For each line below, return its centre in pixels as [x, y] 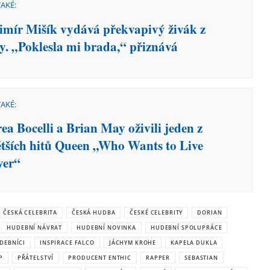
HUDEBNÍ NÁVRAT [35, 228]
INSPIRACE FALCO [67, 243]
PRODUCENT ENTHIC [100, 258]
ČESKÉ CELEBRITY [156, 213]
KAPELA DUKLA [194, 243]
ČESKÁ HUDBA [94, 213]
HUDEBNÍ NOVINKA [107, 228]
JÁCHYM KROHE [133, 243]
